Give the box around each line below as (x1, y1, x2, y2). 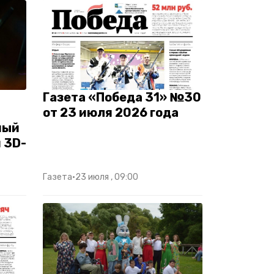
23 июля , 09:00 (75, 171, 138, 182)
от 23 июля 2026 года (43, 105, 179, 120)
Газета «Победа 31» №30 (43, 89, 201, 105)
